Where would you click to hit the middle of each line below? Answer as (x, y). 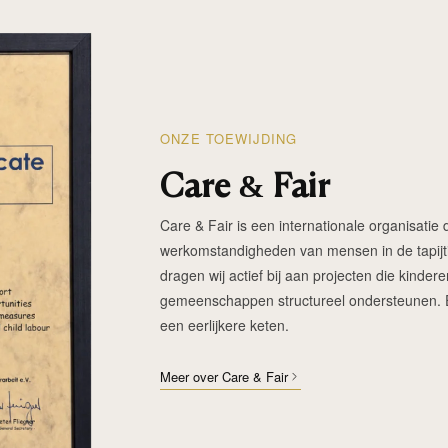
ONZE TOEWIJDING (228, 138)
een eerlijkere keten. (225, 324)
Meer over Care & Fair (224, 376)
